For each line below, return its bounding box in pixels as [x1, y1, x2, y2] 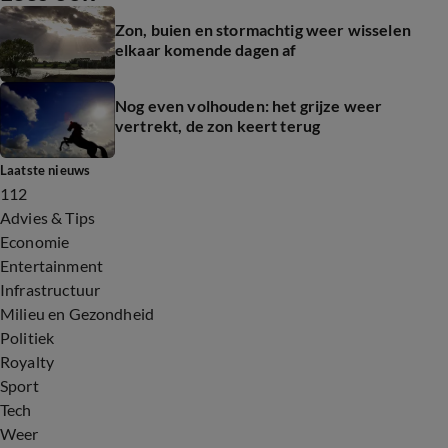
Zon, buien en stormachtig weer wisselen [115, 20, 411, 39]
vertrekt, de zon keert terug [115, 116, 321, 135]
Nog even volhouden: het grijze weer [115, 96, 383, 115]
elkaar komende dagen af [115, 40, 297, 59]
